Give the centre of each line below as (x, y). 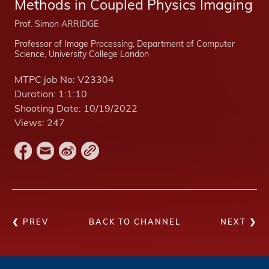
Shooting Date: (49, 110)
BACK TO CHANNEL (134, 222)
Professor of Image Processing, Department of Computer (125, 44)
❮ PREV (30, 222)
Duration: (36, 95)
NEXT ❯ (239, 222)
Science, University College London (82, 55)
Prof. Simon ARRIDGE (56, 25)
